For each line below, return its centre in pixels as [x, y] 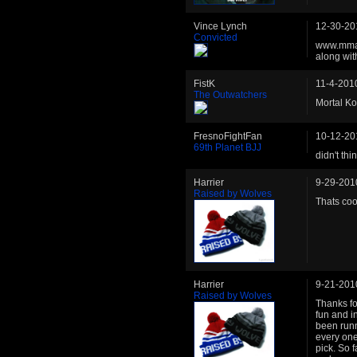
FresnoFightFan [228, 137]
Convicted [216, 38]
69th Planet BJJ [228, 148]
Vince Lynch [220, 27]
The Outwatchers [230, 95]
